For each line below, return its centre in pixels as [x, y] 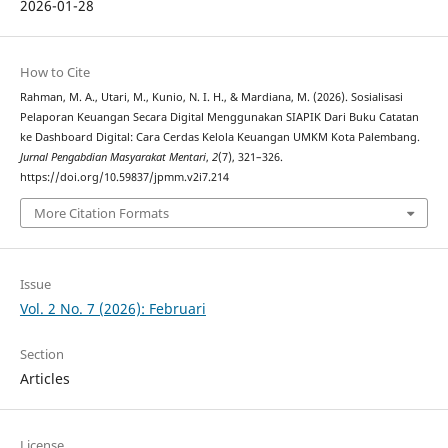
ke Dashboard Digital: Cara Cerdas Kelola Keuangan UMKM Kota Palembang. [219, 137]
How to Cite [54, 72]
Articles [44, 379]
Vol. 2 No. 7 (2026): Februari [112, 308]
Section [41, 354]
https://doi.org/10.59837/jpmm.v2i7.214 [124, 177]
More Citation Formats [101, 212]
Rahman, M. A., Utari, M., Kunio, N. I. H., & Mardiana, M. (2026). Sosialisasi [211, 97]
